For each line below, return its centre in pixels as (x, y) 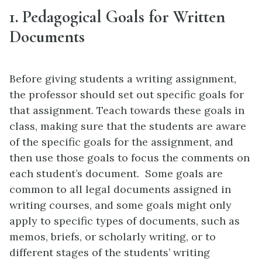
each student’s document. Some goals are (116, 173)
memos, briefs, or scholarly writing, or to (113, 236)
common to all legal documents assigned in (120, 189)
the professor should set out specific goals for (127, 94)
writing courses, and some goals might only (120, 205)
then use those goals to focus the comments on (130, 157)
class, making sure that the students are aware (128, 126)
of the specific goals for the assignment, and (121, 142)
